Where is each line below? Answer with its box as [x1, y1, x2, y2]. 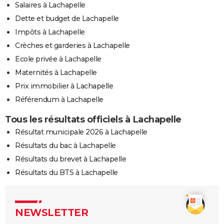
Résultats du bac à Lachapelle [15, 140, 116, 150]
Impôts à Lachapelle [15, 27, 85, 36]
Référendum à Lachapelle [15, 94, 103, 104]
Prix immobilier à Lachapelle [15, 81, 113, 90]
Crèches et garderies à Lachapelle [15, 40, 130, 50]
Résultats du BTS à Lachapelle [15, 167, 118, 177]
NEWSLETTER [15, 206, 88, 218]
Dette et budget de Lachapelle [15, 13, 119, 23]
